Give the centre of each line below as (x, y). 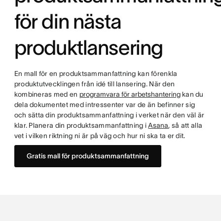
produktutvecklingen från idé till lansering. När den (94, 84)
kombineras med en (47, 94)
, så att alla (185, 125)
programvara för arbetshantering (130, 94)
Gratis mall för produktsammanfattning (88, 156)
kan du (192, 94)
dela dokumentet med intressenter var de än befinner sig (105, 105)
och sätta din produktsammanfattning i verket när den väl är (109, 115)
